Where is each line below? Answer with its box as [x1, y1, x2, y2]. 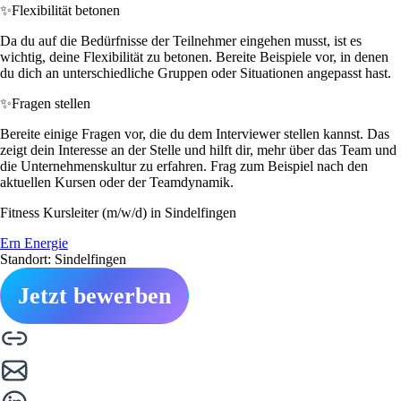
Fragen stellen [12, 95, 90, 111]
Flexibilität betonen [12, 2, 120, 18]
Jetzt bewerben [18, 282, 171, 309]
